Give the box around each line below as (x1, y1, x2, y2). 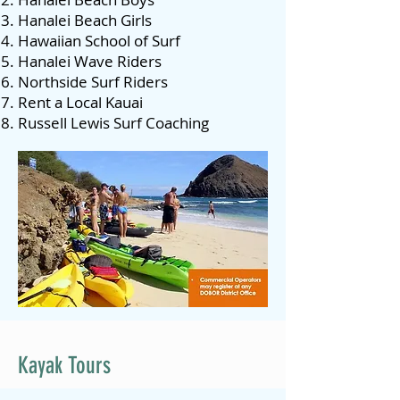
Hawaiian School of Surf (18, 29, 180, 51)
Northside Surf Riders (18, 71, 168, 92)
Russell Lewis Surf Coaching (18, 112, 209, 133)
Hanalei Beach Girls (18, 9, 152, 30)
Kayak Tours (18, 351, 111, 379)
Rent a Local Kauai (18, 91, 143, 112)
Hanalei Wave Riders (18, 50, 162, 71)
